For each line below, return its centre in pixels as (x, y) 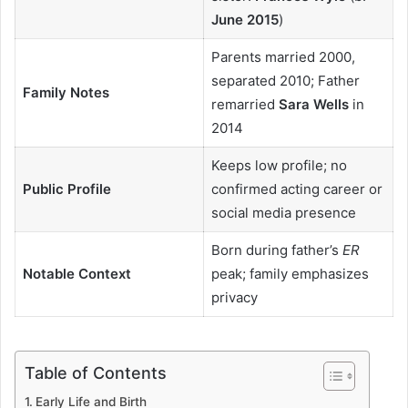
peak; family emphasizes (290, 273)
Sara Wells (313, 104)
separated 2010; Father (285, 80)
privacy (234, 297)
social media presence (283, 212)
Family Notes (66, 92)
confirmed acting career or (296, 189)
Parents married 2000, (283, 56)
